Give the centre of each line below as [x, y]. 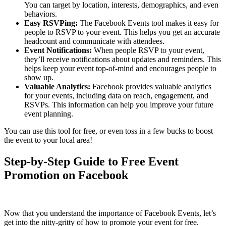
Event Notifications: [58, 50]
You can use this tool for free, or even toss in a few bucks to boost [108, 131]
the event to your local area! [48, 140]
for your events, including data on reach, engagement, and [116, 95]
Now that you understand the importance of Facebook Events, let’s [110, 213]
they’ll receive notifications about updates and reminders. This [123, 59]
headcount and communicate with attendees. [94, 41]
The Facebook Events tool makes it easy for [148, 23]
